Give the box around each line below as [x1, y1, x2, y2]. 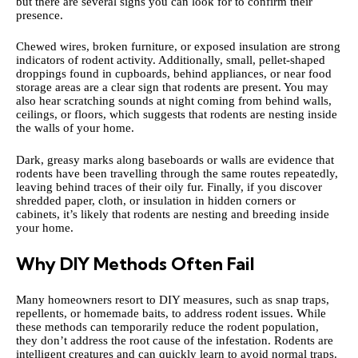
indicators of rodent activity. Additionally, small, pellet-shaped [16, 54, 325, 67]
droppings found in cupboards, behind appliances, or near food [16, 67, 332, 81]
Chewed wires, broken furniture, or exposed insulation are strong [16, 40, 340, 54]
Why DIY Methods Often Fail [16, 253, 254, 276]
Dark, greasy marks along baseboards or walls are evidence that [16, 153, 334, 166]
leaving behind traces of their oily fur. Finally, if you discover [16, 180, 322, 193]
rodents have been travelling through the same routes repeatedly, [16, 166, 338, 180]
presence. [16, 8, 63, 22]
